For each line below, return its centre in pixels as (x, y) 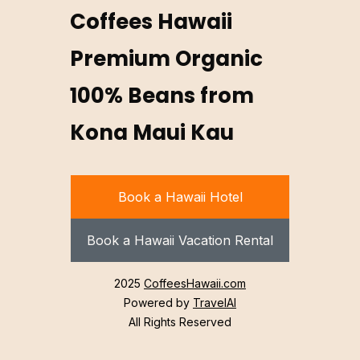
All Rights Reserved (180, 322)
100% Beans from (162, 96)
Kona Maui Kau (152, 133)
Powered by (158, 303)
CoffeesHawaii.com (195, 284)
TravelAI (215, 303)
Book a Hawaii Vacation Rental (180, 241)
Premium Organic (167, 59)
